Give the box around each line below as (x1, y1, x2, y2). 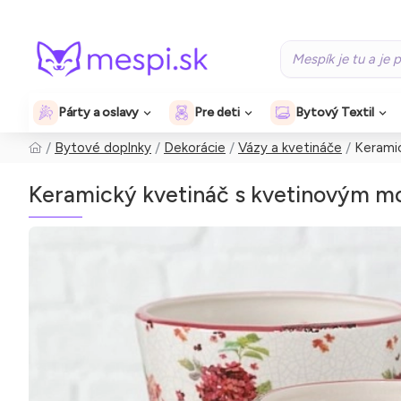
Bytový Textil (295, 105, 374, 120)
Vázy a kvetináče (238, 140, 342, 156)
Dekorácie (164, 140, 226, 156)
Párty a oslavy (58, 105, 139, 120)
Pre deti (194, 105, 240, 120)
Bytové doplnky (55, 140, 151, 156)
